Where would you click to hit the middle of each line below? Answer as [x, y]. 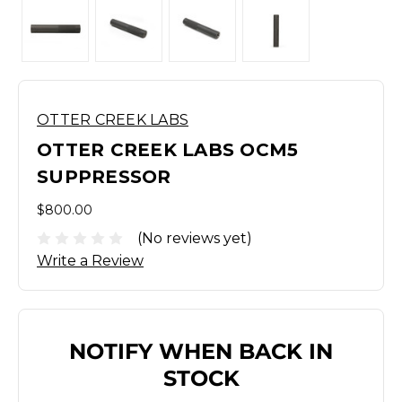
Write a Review [90, 260]
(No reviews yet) [195, 238]
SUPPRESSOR [104, 177]
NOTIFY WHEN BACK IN [201, 351]
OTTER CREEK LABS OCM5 [168, 150]
